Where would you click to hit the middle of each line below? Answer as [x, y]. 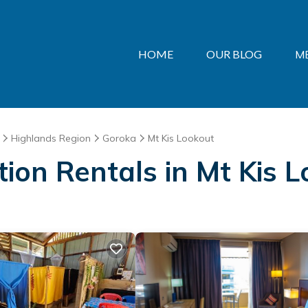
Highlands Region [51, 138]
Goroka [119, 138]
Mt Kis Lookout [181, 138]
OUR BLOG [234, 54]
